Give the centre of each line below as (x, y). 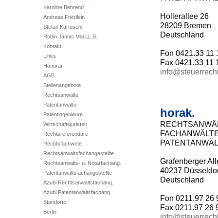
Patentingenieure (63, 114)
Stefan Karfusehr (63, 27)
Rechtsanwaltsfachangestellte (78, 153)
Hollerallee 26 (184, 16)
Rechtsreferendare (65, 134)
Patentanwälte (60, 105)
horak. (177, 112)
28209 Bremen (185, 25)
